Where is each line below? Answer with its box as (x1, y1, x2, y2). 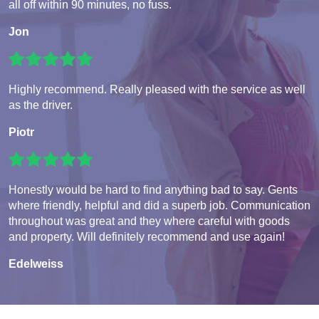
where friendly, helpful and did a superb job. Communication (9, 199, 310, 212)
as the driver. (9, 99, 73, 112)
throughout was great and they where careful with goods (9, 215, 290, 228)
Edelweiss (9, 258, 63, 271)
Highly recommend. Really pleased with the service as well (9, 83, 305, 96)
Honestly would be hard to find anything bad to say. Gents (9, 184, 298, 197)
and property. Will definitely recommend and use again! (9, 231, 285, 244)
